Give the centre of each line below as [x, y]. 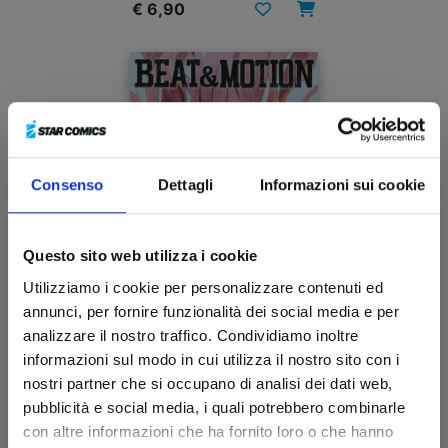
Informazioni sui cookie [342, 185]
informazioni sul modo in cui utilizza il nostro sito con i [211, 359]
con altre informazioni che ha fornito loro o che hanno [208, 431]
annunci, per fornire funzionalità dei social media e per [211, 311]
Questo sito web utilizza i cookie [140, 256]
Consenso [67, 185]
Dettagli [185, 185]
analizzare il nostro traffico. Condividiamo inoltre [191, 335]
